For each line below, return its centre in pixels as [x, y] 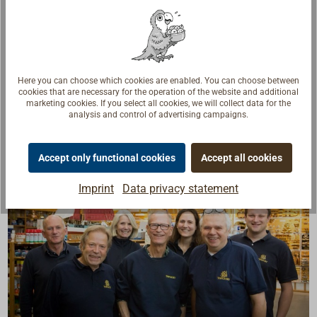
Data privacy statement [180, 189]
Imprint [96, 189]
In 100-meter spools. [77, 32]
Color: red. [52, 66]
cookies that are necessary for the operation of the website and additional [158, 92]
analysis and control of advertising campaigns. [158, 114]
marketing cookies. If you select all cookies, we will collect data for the [158, 103]
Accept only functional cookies [106, 157]
